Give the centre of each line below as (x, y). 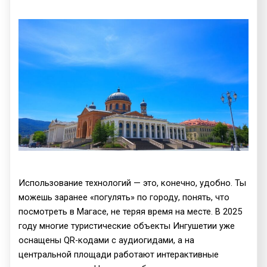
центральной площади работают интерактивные (119, 254)
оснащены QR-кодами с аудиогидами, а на (107, 240)
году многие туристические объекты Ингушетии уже (127, 226)
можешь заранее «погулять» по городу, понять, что (124, 197)
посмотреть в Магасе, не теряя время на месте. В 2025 (131, 211)
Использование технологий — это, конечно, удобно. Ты (133, 183)
